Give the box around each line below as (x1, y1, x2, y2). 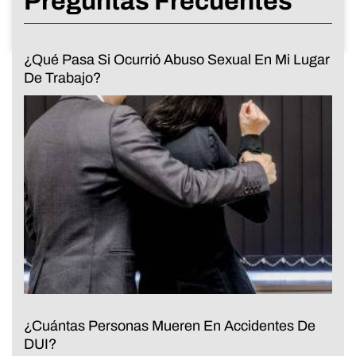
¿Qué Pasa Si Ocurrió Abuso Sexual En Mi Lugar (24, 51, 330, 68)
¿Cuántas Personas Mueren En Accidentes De (24, 317, 315, 334)
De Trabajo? (24, 69, 101, 86)
